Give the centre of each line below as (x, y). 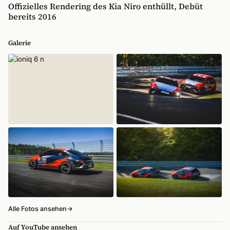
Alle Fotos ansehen (37, 209)
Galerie (20, 43)
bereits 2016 (32, 16)
